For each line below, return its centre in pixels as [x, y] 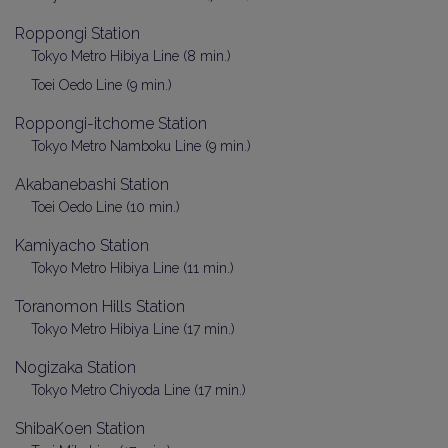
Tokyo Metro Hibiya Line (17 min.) [133, 329]
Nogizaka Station [75, 367]
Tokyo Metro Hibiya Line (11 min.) [132, 268]
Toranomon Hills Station [100, 306]
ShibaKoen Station [80, 428]
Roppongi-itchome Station [111, 123]
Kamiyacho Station [82, 245]
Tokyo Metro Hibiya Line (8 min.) [131, 56]
